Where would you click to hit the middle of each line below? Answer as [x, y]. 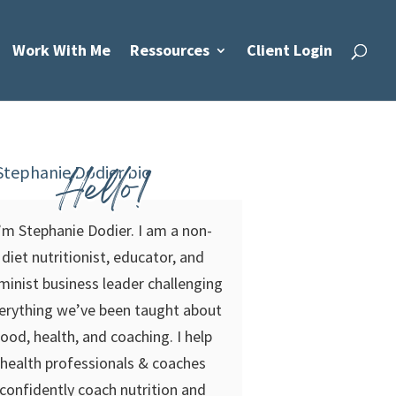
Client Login [289, 50]
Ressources [170, 50]
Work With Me [61, 50]
